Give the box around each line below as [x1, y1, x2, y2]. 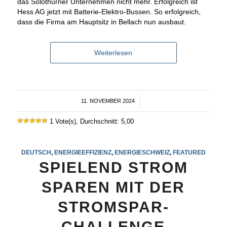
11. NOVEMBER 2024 [81, 97, 135, 104]
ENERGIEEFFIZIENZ [54, 148, 111, 156]
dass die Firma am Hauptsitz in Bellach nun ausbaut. [17, 17, 186, 26]
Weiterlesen [94, 48, 133, 57]
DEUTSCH [21, 148, 51, 156]
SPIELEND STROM [39, 159, 188, 176]
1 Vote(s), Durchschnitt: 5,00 [47, 117, 134, 125]
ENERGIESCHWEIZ [114, 148, 170, 156]
